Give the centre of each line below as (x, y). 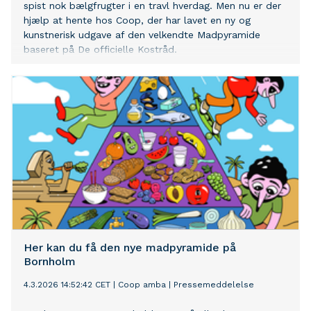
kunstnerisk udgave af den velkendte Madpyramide (142, 35)
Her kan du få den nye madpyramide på (130, 248)
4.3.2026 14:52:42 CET (67, 285)
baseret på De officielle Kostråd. (100, 50)
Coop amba (142, 285)
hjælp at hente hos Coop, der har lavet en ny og (137, 20)
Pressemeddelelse (214, 285)
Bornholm (50, 262)
